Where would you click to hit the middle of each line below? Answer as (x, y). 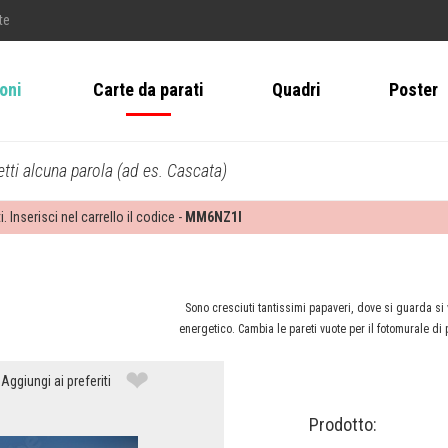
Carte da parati (148, 90)
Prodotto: (343, 425)
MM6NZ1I (213, 217)
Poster (413, 90)
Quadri (296, 90)
